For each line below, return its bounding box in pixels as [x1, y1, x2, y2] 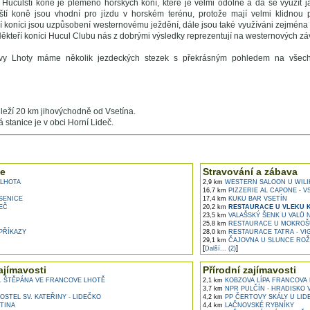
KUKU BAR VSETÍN [226, 195, 287, 202]
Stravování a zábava [202, 166, 298, 177]
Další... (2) [204, 245, 236, 252]
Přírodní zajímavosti [202, 264, 296, 275]
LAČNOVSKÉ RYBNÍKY [222, 302, 294, 309]
